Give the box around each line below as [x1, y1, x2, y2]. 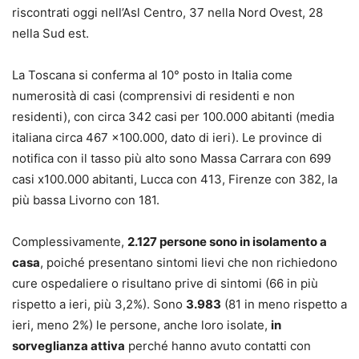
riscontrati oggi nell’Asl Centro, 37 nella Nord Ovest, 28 [12, 4, 323, 20]
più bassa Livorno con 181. [12, 192, 159, 208]
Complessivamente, [12, 233, 127, 249]
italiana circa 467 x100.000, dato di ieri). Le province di [12, 129, 322, 145]
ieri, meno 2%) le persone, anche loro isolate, [12, 317, 271, 333]
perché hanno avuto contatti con [125, 337, 311, 353]
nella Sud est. [12, 25, 89, 41]
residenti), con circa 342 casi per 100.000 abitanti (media [12, 108, 334, 124]
